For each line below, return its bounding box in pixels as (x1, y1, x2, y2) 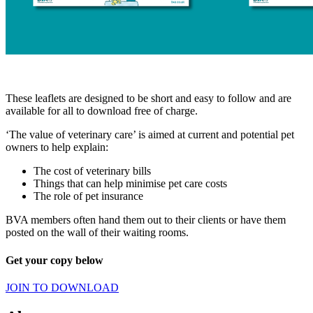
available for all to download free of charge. (6, 105, 198, 117)
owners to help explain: (6, 141, 108, 154)
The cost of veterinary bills (34, 165, 151, 177)
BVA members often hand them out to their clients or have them (6, 214, 286, 226)
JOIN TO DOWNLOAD (6, 281, 119, 293)
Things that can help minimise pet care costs (34, 177, 227, 190)
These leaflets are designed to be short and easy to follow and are (6, 92, 291, 105)
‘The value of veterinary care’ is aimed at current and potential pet (6, 129, 294, 141)
